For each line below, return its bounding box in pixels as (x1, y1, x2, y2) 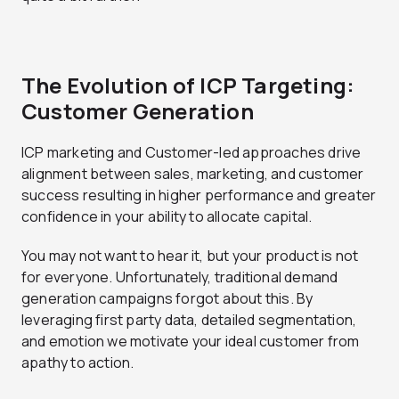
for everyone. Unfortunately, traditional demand (21, 267, 338, 288)
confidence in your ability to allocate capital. (21, 207, 313, 227)
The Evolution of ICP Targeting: (21, 70, 355, 101)
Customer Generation (21, 96, 254, 126)
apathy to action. (21, 353, 134, 373)
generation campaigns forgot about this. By (21, 289, 313, 309)
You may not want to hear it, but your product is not (21, 246, 359, 266)
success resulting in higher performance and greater (21, 185, 377, 206)
